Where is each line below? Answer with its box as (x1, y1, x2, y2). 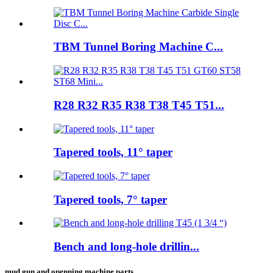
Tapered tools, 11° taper (54, 146, 172, 159)
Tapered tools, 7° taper (54, 193, 167, 206)
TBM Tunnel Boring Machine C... (54, 40, 223, 54)
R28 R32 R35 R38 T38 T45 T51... (54, 98, 224, 112)
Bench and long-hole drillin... (54, 240, 199, 253)
